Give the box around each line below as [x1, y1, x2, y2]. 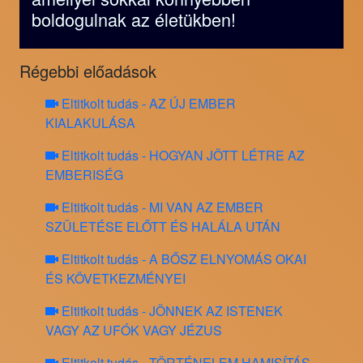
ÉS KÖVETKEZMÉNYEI [45, 269, 186, 288]
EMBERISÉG [45, 165, 123, 185]
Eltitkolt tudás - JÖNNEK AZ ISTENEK [58, 301, 283, 321]
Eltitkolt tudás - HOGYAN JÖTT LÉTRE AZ [58, 146, 305, 165]
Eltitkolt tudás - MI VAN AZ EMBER [58, 198, 263, 217]
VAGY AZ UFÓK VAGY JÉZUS [45, 321, 222, 340]
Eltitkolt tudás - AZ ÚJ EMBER [58, 94, 236, 113]
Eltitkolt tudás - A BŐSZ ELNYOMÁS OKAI [58, 250, 306, 269]
